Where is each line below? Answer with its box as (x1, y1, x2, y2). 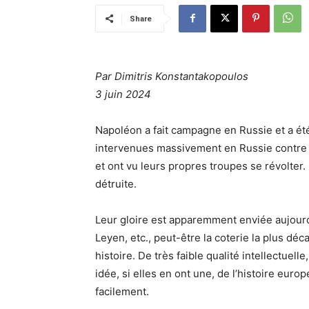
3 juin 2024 (95, 88, 151, 101)
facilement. (95, 285, 149, 299)
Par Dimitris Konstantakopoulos (95, 70, 248, 83)
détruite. (95, 177, 137, 191)
